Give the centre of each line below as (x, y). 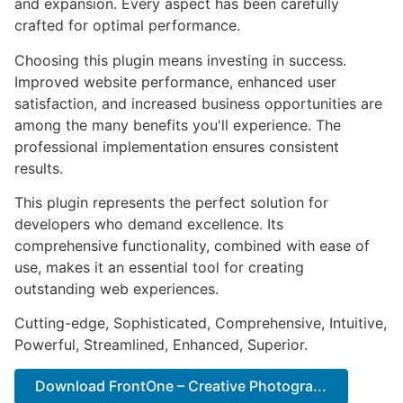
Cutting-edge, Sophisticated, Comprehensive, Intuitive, (201, 323)
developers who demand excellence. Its (149, 224)
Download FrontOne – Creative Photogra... (181, 386)
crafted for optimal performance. (127, 26)
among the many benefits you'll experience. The (178, 125)
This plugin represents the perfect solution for (171, 203)
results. (39, 168)
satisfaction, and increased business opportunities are (198, 103)
